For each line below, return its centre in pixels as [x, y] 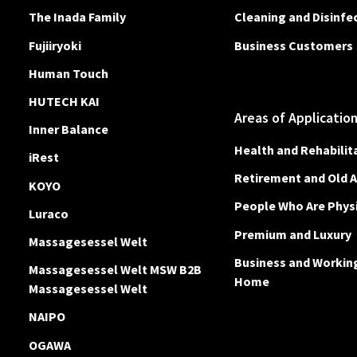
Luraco [49, 213]
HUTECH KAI [64, 101]
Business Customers [294, 45]
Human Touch [69, 73]
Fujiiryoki [55, 45]
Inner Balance [69, 129]
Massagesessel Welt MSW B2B [115, 270]
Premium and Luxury [293, 234]
